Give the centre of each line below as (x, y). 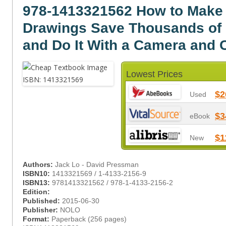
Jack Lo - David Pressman (97, 164)
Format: (37, 219)
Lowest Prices (154, 74)
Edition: (36, 192)
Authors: (39, 164)
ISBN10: (37, 174)
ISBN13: (37, 183)
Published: (42, 201)
